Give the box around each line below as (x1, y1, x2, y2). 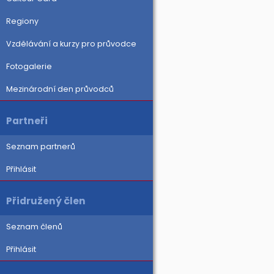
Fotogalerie (6, 61, 52, 72)
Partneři (6, 114, 48, 127)
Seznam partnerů (6, 141, 75, 152)
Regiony (6, 16, 39, 26)
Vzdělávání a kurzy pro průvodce (6, 39, 136, 49)
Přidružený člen (6, 194, 86, 207)
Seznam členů (6, 221, 62, 232)
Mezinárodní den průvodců (6, 84, 114, 94)
